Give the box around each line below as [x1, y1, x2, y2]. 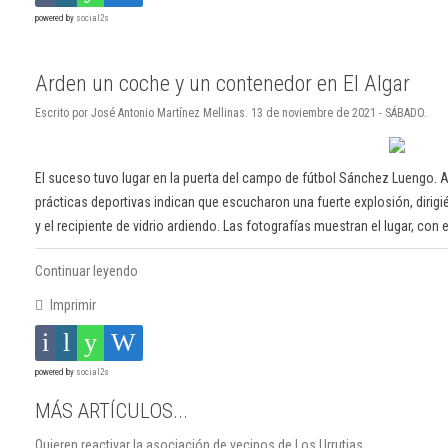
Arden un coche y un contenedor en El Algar [35, 70, 410, 97]
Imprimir [46, 297, 96, 314]
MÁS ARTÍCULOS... [35, 399, 188, 424]
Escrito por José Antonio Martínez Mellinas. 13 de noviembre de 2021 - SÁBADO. [35, 106, 427, 121]
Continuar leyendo [35, 263, 138, 280]
